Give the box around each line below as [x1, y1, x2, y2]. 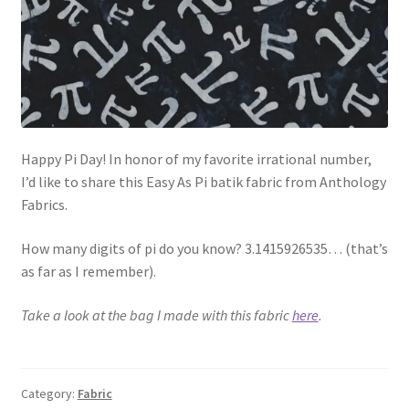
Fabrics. [20, 195, 68, 215]
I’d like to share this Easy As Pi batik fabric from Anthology [20, 173, 386, 192]
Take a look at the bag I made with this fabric [20, 305, 292, 324]
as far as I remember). [20, 262, 156, 281]
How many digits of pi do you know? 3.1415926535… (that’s [20, 239, 388, 258]
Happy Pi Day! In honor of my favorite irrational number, [20, 150, 372, 169]
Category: [20, 385, 78, 403]
